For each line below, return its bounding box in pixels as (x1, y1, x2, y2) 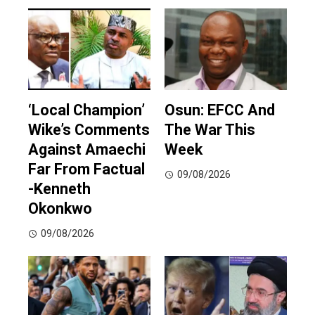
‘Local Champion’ (28, 101, 145, 120)
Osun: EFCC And (165, 101, 275, 120)
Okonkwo (28, 200, 92, 218)
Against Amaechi (28, 141, 146, 159)
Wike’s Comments (28, 121, 150, 139)
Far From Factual (28, 160, 145, 179)
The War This (165, 121, 255, 139)
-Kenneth (28, 180, 91, 198)
